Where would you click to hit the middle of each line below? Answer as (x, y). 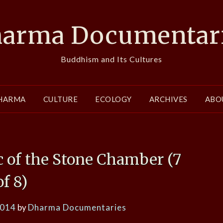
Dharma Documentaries (77, 208)
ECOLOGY (113, 99)
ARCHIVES (168, 99)
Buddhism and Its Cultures (111, 59)
